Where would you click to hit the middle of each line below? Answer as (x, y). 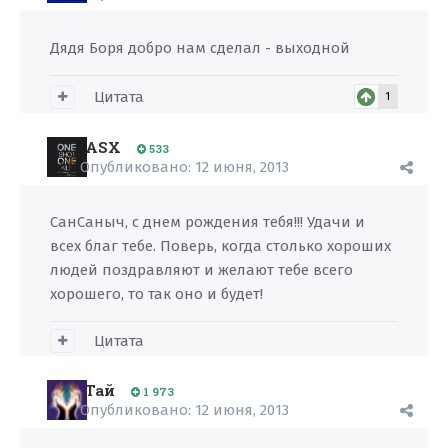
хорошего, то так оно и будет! (156, 294)
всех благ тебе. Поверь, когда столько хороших (220, 246)
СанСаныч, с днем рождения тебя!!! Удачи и (207, 222)
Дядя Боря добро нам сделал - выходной (200, 48)
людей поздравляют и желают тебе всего (201, 270)
